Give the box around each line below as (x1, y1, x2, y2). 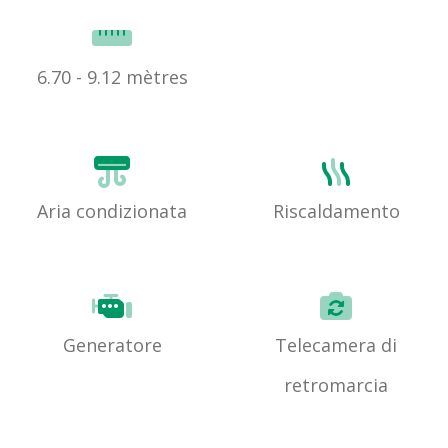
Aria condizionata (37, 199, 187, 224)
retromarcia (284, 373, 388, 398)
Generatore (62, 333, 162, 358)
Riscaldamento (272, 199, 400, 224)
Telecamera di (275, 333, 397, 358)
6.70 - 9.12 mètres (36, 65, 188, 90)
